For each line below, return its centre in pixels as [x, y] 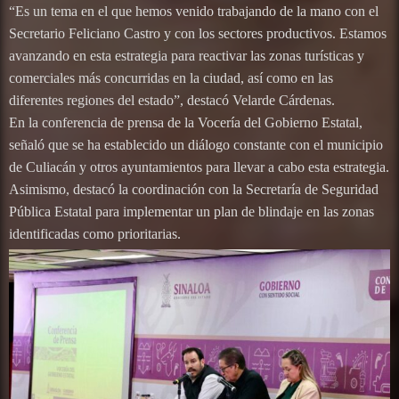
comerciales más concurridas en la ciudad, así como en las [171, 78]
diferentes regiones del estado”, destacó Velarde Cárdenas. [172, 101]
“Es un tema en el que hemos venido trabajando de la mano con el [194, 12]
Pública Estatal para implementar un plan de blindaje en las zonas [191, 212]
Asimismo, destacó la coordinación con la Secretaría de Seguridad [194, 190]
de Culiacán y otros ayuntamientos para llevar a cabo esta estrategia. [199, 167]
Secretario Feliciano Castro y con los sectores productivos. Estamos [198, 34]
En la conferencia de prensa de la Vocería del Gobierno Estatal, [186, 123]
